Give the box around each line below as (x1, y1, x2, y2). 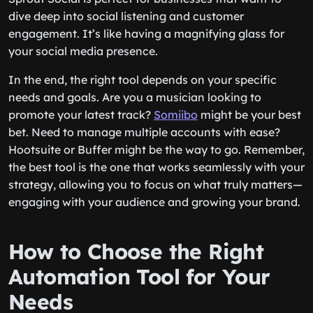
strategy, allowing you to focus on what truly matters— (8, 177, 303, 191)
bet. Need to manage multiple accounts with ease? (8, 125, 280, 139)
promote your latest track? (8, 108, 154, 122)
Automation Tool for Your (8, 263, 270, 290)
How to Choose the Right (8, 238, 264, 265)
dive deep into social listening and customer (8, 9, 244, 23)
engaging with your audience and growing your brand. (8, 195, 300, 209)
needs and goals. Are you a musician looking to (8, 90, 261, 104)
